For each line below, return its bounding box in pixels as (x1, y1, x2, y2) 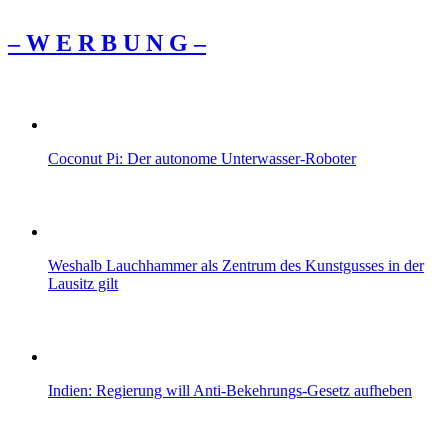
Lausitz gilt (48, 274, 118, 292)
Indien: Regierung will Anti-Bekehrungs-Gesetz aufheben (48, 381, 412, 399)
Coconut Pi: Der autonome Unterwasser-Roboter (48, 149, 356, 167)
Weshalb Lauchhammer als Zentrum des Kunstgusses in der (48, 256, 424, 274)
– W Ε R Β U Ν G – (8, 30, 206, 57)
